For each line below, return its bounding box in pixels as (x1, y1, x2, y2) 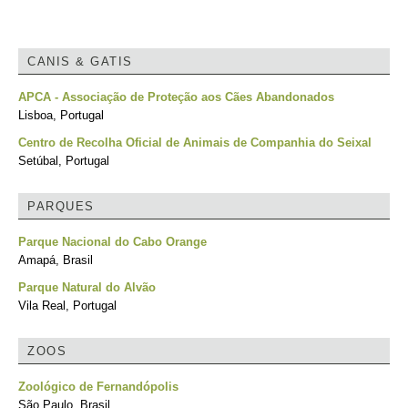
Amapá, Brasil (18, 253, 93, 267)
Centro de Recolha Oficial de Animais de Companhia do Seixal (18, 136, 372, 149)
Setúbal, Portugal (18, 154, 109, 168)
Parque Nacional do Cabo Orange (18, 235, 207, 249)
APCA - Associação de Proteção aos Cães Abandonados (18, 90, 334, 104)
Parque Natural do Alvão (18, 280, 156, 294)
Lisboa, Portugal (18, 108, 104, 122)
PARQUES (27, 199, 95, 213)
